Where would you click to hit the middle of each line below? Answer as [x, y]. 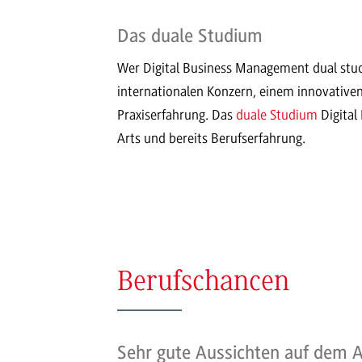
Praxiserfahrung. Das [177, 115]
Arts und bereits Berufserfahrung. [211, 139]
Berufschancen [203, 283]
